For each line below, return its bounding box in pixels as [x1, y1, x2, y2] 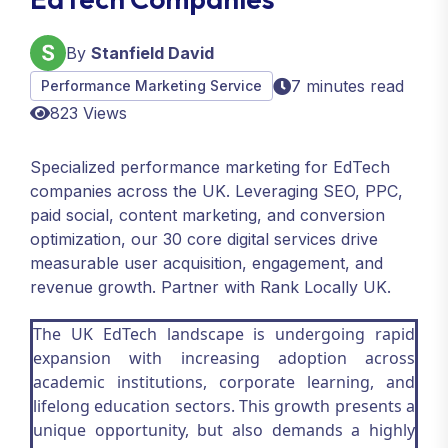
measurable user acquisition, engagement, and [30, 253, 383, 273]
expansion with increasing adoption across [33, 347, 415, 369]
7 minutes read [291, 76, 404, 96]
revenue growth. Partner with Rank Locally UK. [30, 277, 391, 297]
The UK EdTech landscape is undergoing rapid [33, 323, 415, 345]
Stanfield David [91, 43, 214, 63]
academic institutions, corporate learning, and [33, 371, 415, 393]
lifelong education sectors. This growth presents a [33, 395, 415, 417]
